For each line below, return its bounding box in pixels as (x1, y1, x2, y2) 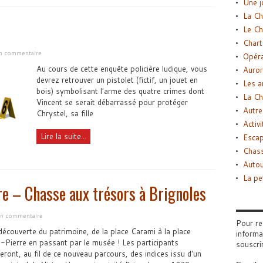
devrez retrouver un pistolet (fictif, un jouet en (36, 74, 198, 85)
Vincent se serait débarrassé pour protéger (36, 96, 188, 107)
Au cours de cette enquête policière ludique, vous (36, 63, 207, 74)
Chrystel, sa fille (36, 107, 93, 119)
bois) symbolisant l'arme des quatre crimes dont (36, 85, 204, 96)
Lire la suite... (40, 130, 86, 141)
